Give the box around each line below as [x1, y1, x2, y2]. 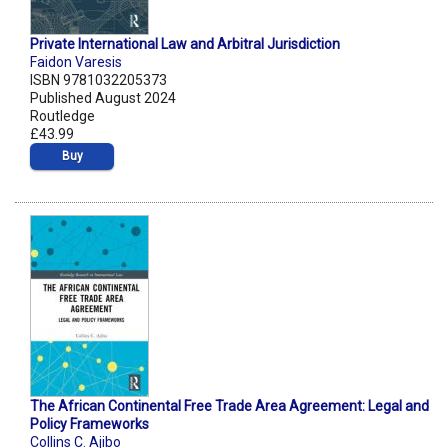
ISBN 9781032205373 [30, 72, 167, 89]
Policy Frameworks [30, 416, 149, 433]
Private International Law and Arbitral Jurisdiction [30, 36, 340, 53]
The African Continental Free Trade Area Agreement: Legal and [30, 398, 429, 415]
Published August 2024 [30, 90, 176, 107]
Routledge [30, 108, 95, 125]
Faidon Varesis [30, 54, 122, 71]
